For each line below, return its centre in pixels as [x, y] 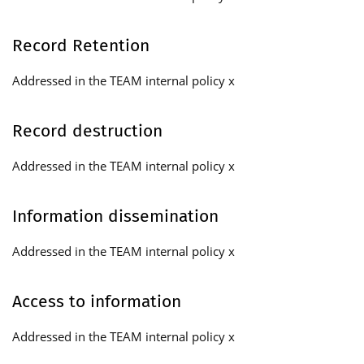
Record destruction [87, 130]
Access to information [97, 301]
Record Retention [81, 45]
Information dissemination [115, 216]
